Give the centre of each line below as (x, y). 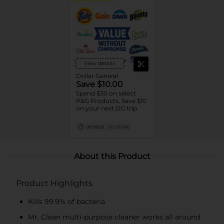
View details (99, 63)
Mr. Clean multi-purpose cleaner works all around (114, 217)
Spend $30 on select (106, 93)
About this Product (112, 156)
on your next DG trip (106, 108)
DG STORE (118, 127)
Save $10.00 (99, 84)
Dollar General (97, 75)
